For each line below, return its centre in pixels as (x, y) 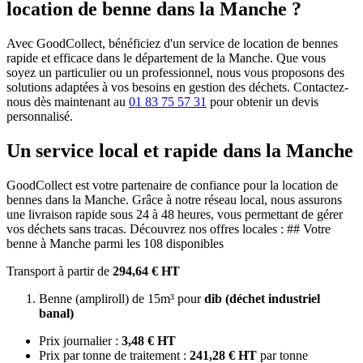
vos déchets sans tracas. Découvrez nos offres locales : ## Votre (169, 228)
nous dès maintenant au (68, 101)
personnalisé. (40, 116)
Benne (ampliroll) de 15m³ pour (122, 298)
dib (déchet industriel (262, 298)
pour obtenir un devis (264, 101)
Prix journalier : (80, 340)
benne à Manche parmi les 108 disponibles (115, 243)
